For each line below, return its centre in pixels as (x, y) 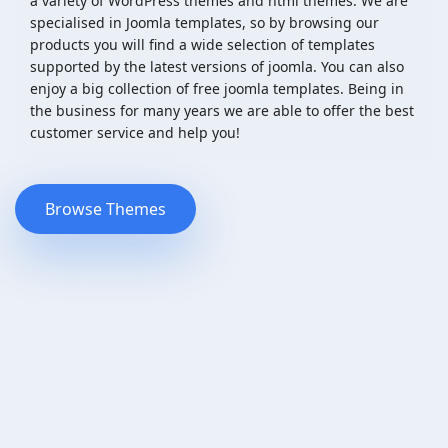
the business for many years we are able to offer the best (222, 110)
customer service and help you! (135, 132)
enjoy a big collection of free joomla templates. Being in (217, 88)
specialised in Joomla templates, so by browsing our (204, 22)
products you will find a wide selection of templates (202, 44)
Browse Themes (105, 208)
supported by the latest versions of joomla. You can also (217, 66)
